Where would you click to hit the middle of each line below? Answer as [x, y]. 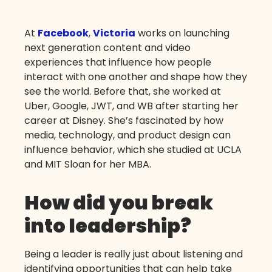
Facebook [63, 33]
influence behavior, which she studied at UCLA [133, 149]
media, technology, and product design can [127, 135]
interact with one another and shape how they [136, 76]
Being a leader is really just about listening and [134, 254]
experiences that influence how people [118, 62]
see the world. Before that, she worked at [123, 91]
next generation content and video [107, 47]
